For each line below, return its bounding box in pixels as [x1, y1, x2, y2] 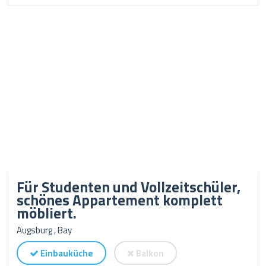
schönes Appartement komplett [17, 189, 223, 211]
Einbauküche [39, 246, 94, 260]
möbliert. [17, 202, 77, 224]
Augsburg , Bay [17, 223, 72, 237]
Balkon [134, 246, 164, 260]
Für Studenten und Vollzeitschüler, [17, 176, 241, 198]
